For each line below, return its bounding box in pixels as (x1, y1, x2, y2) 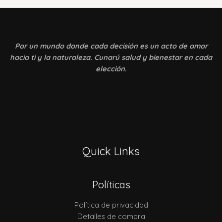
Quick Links (82, 144, 140, 159)
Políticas (92, 178, 130, 191)
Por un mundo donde (14, 41, 90, 51)
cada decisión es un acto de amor (90, 41, 208, 51)
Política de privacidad (74, 200, 148, 210)
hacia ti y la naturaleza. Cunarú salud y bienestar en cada (10, 52, 212, 62)
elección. (95, 63, 127, 73)
